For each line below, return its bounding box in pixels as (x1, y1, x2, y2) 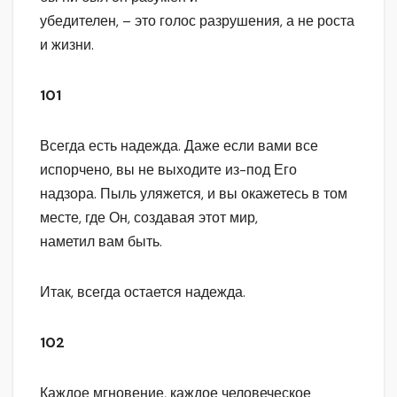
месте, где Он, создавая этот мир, (40, 208, 258, 228)
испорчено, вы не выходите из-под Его (40, 160, 297, 180)
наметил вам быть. (40, 232, 162, 252)
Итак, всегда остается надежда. (40, 283, 245, 302)
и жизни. (40, 35, 94, 55)
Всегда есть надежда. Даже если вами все (40, 136, 318, 156)
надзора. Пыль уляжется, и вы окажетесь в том (40, 184, 347, 204)
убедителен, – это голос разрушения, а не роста (40, 12, 354, 31)
